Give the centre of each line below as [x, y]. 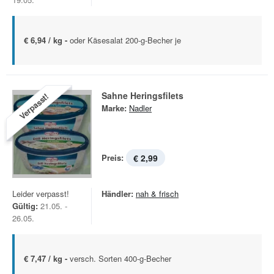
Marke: [114, 108]
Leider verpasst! [41, 194]
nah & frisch [157, 194]
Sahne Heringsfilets [143, 95]
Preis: [113, 157]
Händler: [117, 194]
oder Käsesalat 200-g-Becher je [125, 40]
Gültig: [25, 206]
